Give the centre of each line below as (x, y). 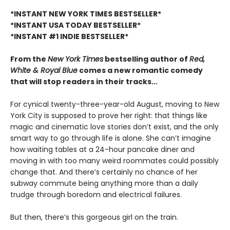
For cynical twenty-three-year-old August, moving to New (115, 104)
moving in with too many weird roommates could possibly (114, 161)
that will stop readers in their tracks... (84, 82)
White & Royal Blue (44, 70)
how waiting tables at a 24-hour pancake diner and (102, 149)
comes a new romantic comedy (140, 70)
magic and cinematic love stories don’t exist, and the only (114, 127)
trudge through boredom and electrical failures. (96, 195)
